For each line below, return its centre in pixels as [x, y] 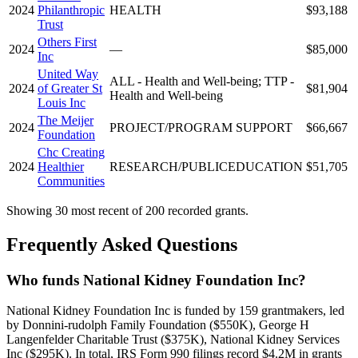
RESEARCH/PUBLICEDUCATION [206, 166]
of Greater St [70, 88]
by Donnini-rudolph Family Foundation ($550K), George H [158, 325]
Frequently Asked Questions [122, 244]
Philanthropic [71, 10]
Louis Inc [62, 102]
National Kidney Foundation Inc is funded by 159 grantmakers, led [175, 311]
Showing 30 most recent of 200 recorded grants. [127, 210]
